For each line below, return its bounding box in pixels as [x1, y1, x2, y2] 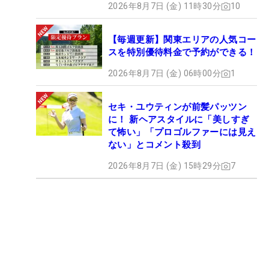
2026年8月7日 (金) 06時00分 [108, 68, 221, 79]
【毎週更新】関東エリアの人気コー [108, 34, 256, 46]
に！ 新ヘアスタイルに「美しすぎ [108, 114, 250, 125]
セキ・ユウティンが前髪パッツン [108, 101, 247, 113]
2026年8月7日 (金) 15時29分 [108, 161, 221, 171]
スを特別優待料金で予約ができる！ [108, 47, 256, 58]
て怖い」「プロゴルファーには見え [108, 127, 256, 138]
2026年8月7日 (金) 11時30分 [108, 1, 221, 11]
